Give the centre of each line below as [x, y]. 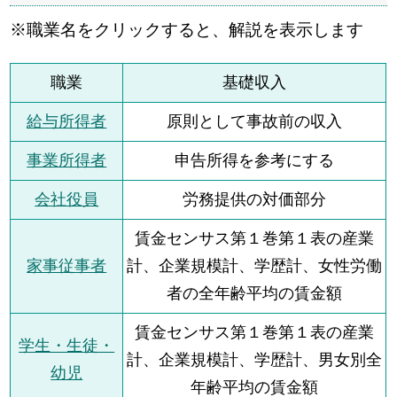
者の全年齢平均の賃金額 [255, 293]
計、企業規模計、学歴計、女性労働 [255, 266]
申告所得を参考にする [255, 160]
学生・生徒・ [67, 346]
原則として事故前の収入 [255, 121]
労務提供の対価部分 [255, 199]
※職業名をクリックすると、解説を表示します [187, 29]
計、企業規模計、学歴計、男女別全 [255, 360]
